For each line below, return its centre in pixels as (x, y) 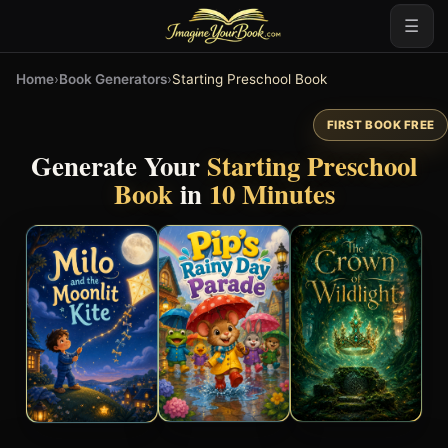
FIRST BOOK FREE (380, 124)
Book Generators (113, 78)
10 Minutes (271, 193)
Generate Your (119, 165)
